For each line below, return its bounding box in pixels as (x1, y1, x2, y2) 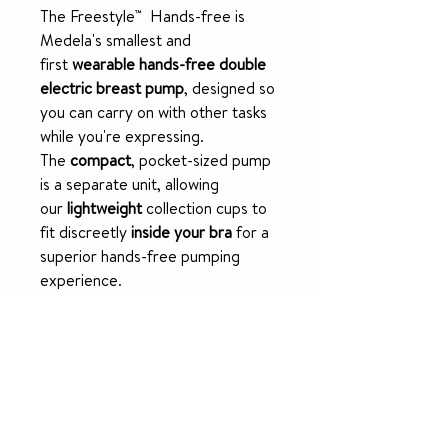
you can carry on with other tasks (40, 107, 267, 124)
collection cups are (146, 395, 273, 414)
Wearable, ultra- (60, 374, 176, 393)
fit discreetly (40, 227, 131, 244)
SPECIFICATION (40, 391, 169, 412)
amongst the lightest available (60, 416, 264, 435)
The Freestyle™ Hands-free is (40, 11, 245, 28)
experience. (40, 275, 122, 292)
